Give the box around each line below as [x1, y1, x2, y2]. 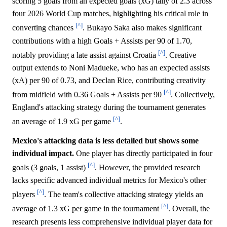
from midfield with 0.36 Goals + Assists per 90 [12, 90, 164, 99]
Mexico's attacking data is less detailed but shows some [12, 136, 199, 145]
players [12, 190, 37, 199]
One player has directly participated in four [74, 148, 212, 158]
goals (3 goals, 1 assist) [12, 163, 88, 172]
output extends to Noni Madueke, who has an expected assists [12, 63, 210, 72]
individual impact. [12, 148, 74, 158]
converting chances [12, 23, 75, 32]
